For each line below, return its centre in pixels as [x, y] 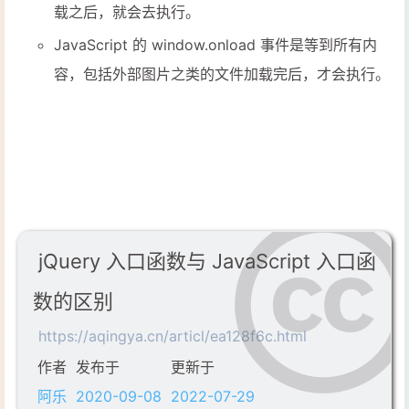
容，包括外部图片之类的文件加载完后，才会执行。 [222, 74]
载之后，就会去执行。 [127, 12]
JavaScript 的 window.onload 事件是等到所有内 [215, 45]
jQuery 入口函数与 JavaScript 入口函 [207, 262]
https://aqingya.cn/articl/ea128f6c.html [173, 336]
